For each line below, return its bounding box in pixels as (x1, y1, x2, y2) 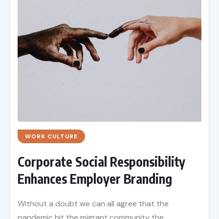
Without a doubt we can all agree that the (18, 198, 169, 209)
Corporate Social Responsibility (18, 153, 185, 170)
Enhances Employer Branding (18, 171, 172, 187)
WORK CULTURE (25, 132, 78, 141)
